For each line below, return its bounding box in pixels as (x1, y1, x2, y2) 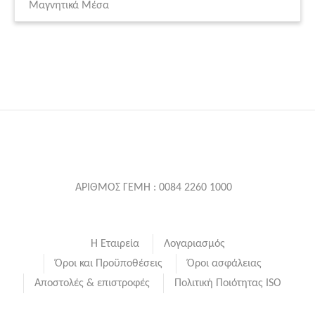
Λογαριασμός (163, 238, 225, 250)
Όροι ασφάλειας (186, 258, 262, 270)
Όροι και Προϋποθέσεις (54, 258, 162, 270)
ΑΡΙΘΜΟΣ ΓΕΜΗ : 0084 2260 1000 (75, 182, 232, 194)
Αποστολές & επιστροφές (34, 278, 150, 290)
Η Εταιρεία (90, 238, 139, 250)
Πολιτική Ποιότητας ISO (174, 278, 281, 290)
